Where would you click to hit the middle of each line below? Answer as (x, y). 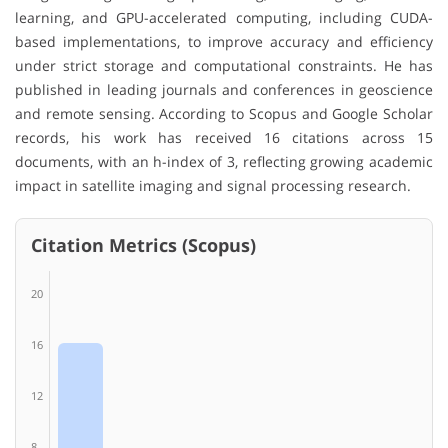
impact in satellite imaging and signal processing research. (213, 186)
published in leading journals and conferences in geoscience (224, 90)
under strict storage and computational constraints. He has (224, 66)
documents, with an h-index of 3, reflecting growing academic (224, 162)
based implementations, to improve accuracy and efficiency (224, 42)
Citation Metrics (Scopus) (143, 245)
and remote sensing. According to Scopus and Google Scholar (224, 114)
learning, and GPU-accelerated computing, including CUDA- (224, 18)
